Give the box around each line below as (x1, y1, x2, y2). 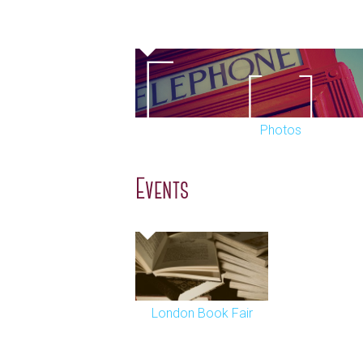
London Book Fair (151, 305, 253, 321)
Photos (259, 122, 301, 138)
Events (135, 175, 189, 207)
